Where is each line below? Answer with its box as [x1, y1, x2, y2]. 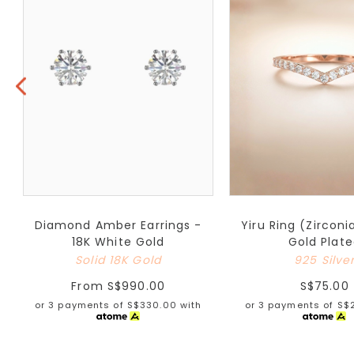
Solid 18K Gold [75, 251, 161, 268]
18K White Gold [71, 233, 165, 250]
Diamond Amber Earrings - [34, 217, 202, 233]
